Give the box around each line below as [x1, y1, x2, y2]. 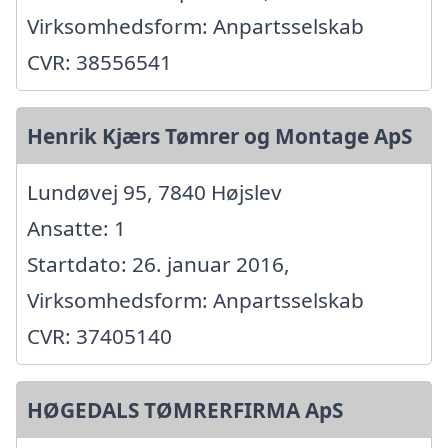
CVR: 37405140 [27, 322, 172, 351]
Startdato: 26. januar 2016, [27, 250, 290, 279]
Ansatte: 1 [27, 214, 126, 243]
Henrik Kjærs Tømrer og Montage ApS [27, 122, 412, 151]
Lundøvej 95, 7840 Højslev [27, 178, 282, 207]
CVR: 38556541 [27, 48, 172, 77]
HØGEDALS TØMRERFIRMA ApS [27, 396, 343, 425]
